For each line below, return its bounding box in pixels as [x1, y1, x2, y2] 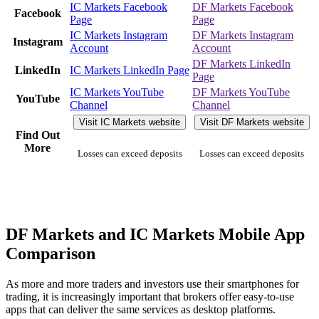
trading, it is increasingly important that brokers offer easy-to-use [6, 290, 294, 303]
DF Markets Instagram [192, 28, 293, 41]
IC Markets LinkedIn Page [70, 63, 189, 76]
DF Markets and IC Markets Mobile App [6, 224, 305, 244]
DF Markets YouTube [192, 85, 290, 98]
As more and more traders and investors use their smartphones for [6, 277, 299, 290]
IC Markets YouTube [70, 85, 164, 98]
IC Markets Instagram [70, 28, 167, 41]
